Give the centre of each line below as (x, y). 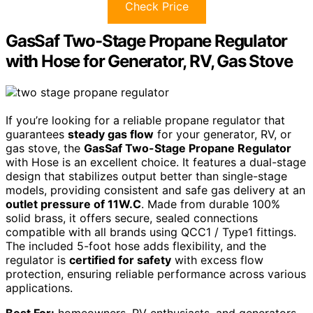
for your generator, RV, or (223, 134)
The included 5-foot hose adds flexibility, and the (136, 246)
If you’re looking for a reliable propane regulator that (145, 121)
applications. (39, 288)
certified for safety (120, 260)
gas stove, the (45, 148)
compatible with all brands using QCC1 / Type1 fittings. (151, 232)
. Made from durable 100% (211, 204)
